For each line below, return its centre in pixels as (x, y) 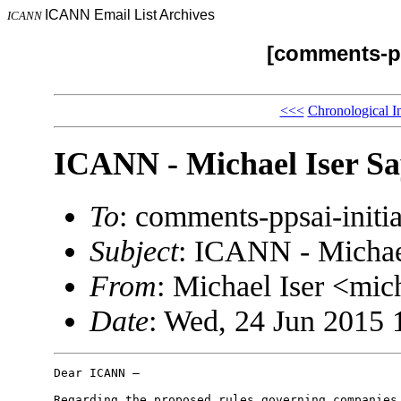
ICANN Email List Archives (130, 15)
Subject (133, 251)
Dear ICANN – (96, 373)
